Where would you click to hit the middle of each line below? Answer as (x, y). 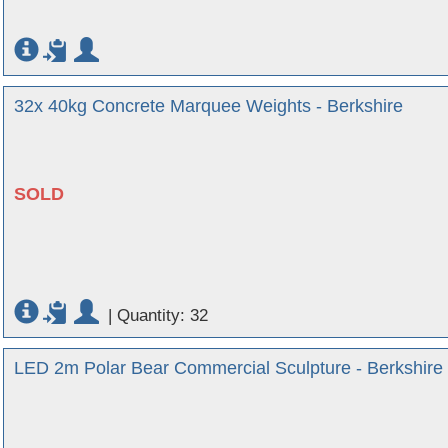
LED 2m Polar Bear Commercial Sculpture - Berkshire (228, 368)
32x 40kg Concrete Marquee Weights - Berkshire (208, 106)
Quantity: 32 (162, 315)
